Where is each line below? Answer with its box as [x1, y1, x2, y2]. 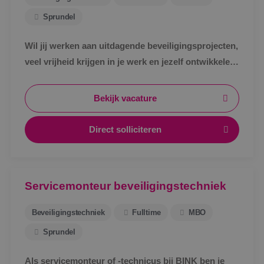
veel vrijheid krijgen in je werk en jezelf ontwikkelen [25, 57, 235, 67]
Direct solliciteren [89, 125, 162, 134]
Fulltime [132, 208, 161, 217]
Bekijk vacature [94, 94, 157, 103]
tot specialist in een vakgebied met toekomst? [25, 73, 212, 82]
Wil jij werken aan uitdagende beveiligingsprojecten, [25, 41, 238, 51]
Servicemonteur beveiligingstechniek [25, 180, 226, 192]
